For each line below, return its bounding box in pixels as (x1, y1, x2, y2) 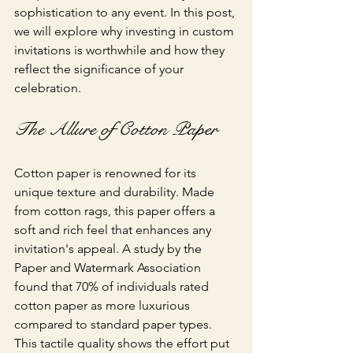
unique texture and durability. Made (14, 184, 217, 199)
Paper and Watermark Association (14, 260, 204, 275)
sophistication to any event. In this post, (14, 5, 238, 20)
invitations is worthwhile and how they (14, 43, 228, 58)
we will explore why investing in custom (14, 24, 237, 39)
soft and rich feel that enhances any (14, 222, 214, 237)
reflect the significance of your (14, 61, 187, 76)
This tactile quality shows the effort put (14, 336, 232, 351)
